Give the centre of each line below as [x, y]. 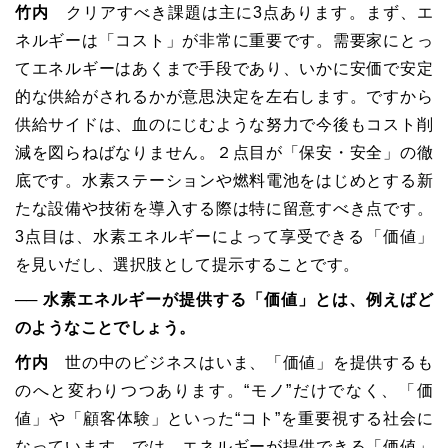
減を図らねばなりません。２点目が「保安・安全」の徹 [224, 152]
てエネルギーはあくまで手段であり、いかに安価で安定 [224, 68]
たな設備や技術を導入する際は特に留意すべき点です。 [224, 208]
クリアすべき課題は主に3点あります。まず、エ [241, 12]
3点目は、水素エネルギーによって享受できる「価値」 [224, 236]
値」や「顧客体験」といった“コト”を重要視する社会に [224, 418]
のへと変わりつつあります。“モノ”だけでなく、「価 [224, 390]
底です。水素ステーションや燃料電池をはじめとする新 [224, 180]
